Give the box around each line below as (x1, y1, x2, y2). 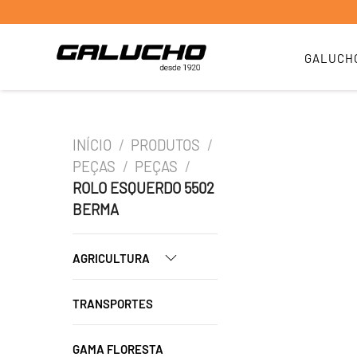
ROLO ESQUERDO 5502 (73, 179, 214, 197)
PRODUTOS (131, 136, 201, 154)
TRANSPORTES (73, 296, 153, 311)
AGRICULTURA (73, 251, 152, 265)
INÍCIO (73, 136, 112, 154)
